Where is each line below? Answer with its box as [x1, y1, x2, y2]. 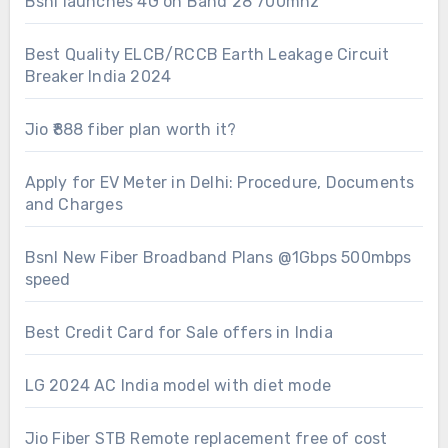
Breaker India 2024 [24, 66, 172, 86]
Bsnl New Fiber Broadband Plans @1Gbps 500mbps [24, 247, 412, 267]
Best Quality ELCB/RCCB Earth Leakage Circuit [24, 44, 390, 64]
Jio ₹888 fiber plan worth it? [24, 119, 237, 139]
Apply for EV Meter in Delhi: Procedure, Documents [24, 172, 415, 192]
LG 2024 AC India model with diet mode [24, 375, 331, 395]
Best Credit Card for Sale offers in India [24, 322, 333, 342]
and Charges [24, 194, 123, 214]
